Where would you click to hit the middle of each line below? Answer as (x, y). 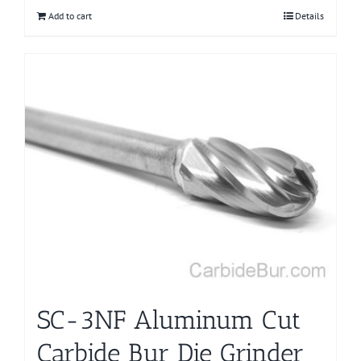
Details (309, 16)
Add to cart (70, 16)
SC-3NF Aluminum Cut (169, 320)
